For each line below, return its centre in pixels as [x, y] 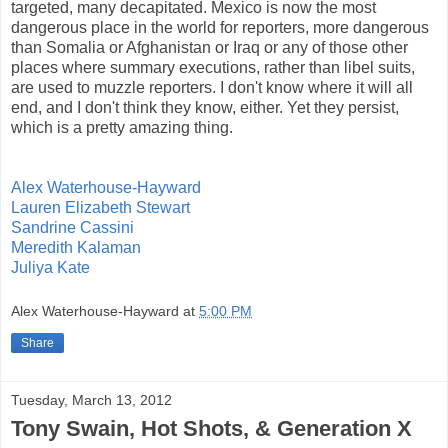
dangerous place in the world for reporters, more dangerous [220, 27]
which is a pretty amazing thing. [122, 127]
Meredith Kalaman [76, 247]
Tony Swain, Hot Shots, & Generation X [211, 428]
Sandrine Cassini [72, 227]
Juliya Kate [50, 267]
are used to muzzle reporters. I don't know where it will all [212, 87]
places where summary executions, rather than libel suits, [213, 67]
